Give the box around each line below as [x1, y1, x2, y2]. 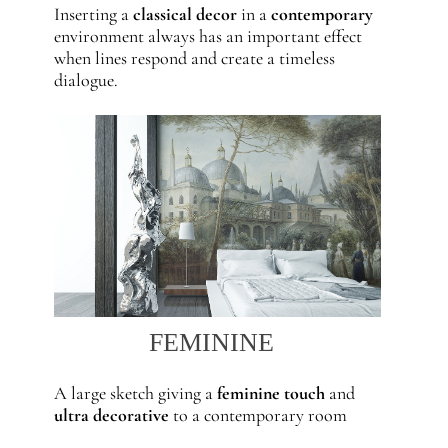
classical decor [132, 3, 237, 25]
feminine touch [216, 382, 325, 404]
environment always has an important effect [53, 25, 362, 47]
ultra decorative [53, 404, 169, 426]
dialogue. [53, 69, 118, 91]
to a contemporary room [168, 404, 347, 426]
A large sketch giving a [53, 382, 217, 404]
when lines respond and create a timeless [53, 47, 335, 69]
